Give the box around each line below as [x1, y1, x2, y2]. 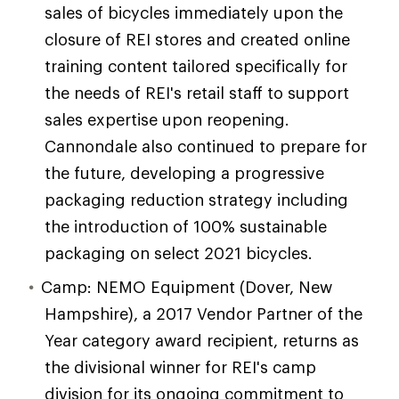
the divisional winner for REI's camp [45, 357, 316, 377]
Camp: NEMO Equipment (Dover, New [41, 277, 332, 297]
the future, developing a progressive [45, 163, 324, 183]
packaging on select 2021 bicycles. [45, 243, 313, 263]
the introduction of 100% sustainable [45, 216, 327, 236]
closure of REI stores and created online [45, 29, 350, 49]
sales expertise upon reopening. [45, 110, 289, 129]
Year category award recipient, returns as [45, 330, 359, 350]
